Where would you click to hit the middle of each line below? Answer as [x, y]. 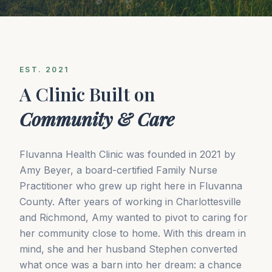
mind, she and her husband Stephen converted [128, 249]
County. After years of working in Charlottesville [130, 202]
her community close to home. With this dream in [133, 233]
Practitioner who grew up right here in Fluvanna [131, 186]
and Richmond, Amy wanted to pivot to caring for [134, 217]
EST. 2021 [44, 70]
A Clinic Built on [87, 94]
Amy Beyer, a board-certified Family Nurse [118, 170]
